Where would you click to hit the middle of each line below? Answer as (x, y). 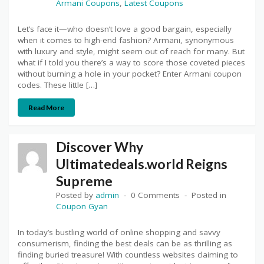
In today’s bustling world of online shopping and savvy (119, 232)
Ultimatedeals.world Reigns (142, 164)
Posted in (209, 195)
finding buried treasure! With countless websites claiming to (128, 255)
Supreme (84, 181)
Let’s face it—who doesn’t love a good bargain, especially (125, 29)
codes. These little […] (57, 85)
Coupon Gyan (82, 207)
